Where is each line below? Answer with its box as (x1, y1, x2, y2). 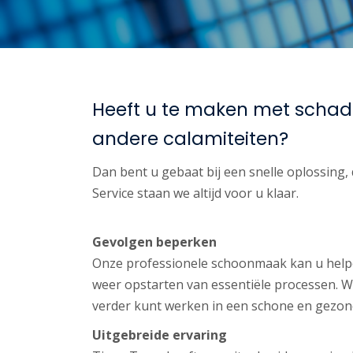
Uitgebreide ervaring (92, 326, 227, 344)
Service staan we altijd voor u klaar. (92, 184, 299, 202)
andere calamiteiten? (92, 126, 288, 151)
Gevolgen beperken (92, 233, 217, 251)
